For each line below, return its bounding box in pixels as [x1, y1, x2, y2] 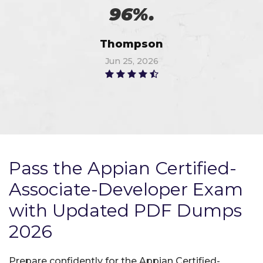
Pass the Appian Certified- [9, 157, 237, 179]
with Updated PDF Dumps [9, 199, 242, 221]
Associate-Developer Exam [9, 178, 243, 200]
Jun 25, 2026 [104, 55, 159, 66]
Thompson [100, 37, 163, 50]
